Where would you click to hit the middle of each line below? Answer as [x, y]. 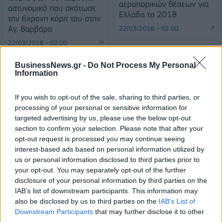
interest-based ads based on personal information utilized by [110, 149]
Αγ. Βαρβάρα [30, 28]
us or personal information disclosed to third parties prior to [107, 160]
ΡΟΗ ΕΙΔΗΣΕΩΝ [45, 189]
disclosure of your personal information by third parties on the [111, 180]
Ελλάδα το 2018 [148, 14]
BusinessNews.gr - [51, 65]
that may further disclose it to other [149, 212]
